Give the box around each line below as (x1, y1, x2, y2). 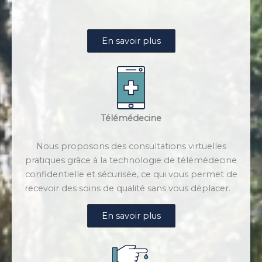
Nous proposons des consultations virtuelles (36, 141, 226, 152)
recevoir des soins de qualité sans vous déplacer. (25, 183, 237, 194)
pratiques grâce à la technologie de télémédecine (25, 155, 237, 166)
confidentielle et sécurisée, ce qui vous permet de (25, 169, 237, 180)
